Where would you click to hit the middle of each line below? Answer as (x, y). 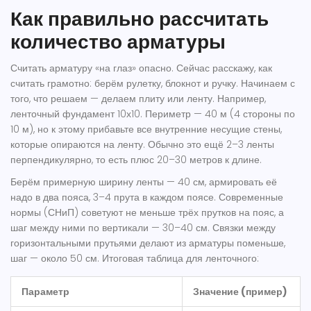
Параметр (45, 292)
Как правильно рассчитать (140, 19)
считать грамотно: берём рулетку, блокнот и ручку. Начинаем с (153, 84)
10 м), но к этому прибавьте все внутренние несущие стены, (146, 129)
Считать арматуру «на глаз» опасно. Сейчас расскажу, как (141, 68)
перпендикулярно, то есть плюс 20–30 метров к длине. (136, 160)
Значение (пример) (240, 292)
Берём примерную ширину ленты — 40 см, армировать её (144, 182)
